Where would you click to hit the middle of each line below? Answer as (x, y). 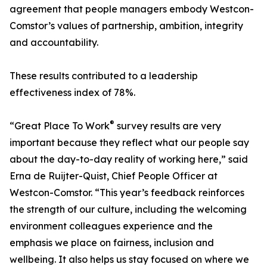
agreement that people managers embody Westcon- (132, 9)
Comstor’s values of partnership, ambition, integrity (126, 26)
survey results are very (168, 126)
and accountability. (54, 43)
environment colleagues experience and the (111, 226)
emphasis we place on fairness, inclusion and (112, 243)
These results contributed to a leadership (104, 76)
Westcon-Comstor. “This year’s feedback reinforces (127, 193)
